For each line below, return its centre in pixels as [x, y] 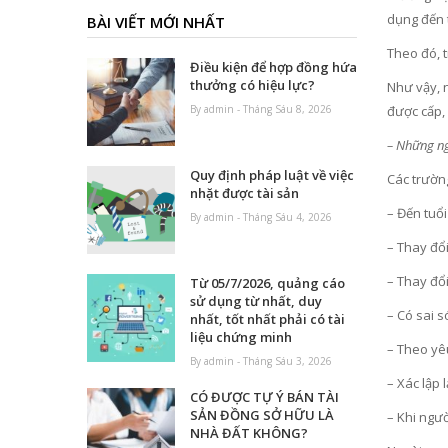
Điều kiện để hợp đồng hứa [274, 67]
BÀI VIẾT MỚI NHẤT [156, 22]
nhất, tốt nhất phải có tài [268, 319]
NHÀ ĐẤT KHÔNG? [249, 433]
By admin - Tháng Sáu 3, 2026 [261, 361]
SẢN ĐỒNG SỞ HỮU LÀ [262, 415]
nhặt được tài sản [245, 193]
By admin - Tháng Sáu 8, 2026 [261, 109]
